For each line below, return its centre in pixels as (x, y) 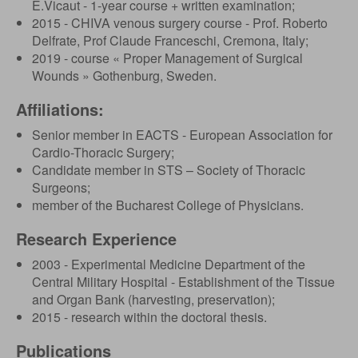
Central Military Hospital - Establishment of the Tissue (183, 282)
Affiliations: (60, 109)
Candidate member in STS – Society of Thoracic (169, 170)
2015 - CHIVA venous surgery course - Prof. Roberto (180, 23)
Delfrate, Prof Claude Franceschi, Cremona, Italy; (170, 40)
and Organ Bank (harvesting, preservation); (153, 299)
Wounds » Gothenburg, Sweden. (124, 76)
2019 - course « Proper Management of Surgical (167, 58)
